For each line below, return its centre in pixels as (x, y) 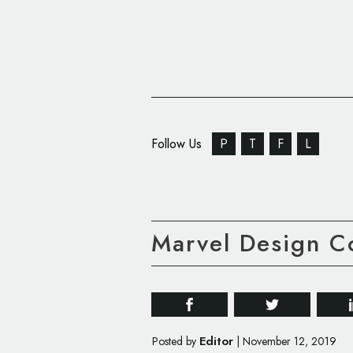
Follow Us (178, 144)
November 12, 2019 (290, 341)
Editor (216, 341)
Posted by (176, 341)
